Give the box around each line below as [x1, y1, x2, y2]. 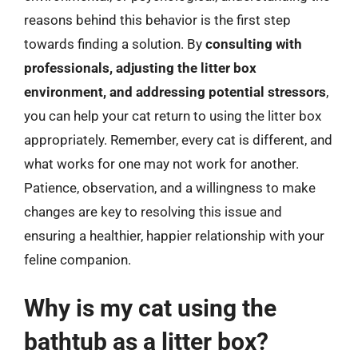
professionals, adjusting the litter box [24, 59, 257, 76]
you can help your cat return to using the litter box [24, 107, 321, 124]
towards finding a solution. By [24, 35, 205, 52]
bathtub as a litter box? [24, 328, 268, 356]
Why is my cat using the [24, 294, 276, 322]
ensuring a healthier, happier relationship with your [24, 227, 324, 244]
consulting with [205, 35, 302, 52]
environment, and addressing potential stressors [24, 83, 326, 100]
